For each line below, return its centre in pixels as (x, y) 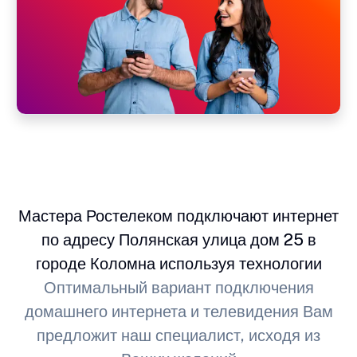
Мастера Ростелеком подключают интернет (178, 216)
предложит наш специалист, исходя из (178, 335)
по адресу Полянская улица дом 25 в (178, 239)
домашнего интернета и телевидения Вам (178, 311)
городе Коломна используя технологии (178, 263)
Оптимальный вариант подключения (178, 287)
